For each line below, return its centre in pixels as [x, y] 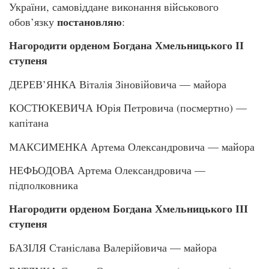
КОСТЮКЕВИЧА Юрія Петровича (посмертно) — [128, 108]
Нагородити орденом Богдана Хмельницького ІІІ [128, 209]
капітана [29, 123]
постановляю [89, 22]
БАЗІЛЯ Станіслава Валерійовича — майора [113, 247]
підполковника [44, 185]
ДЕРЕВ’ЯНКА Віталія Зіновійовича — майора [118, 84]
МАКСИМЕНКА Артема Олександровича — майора [132, 146]
